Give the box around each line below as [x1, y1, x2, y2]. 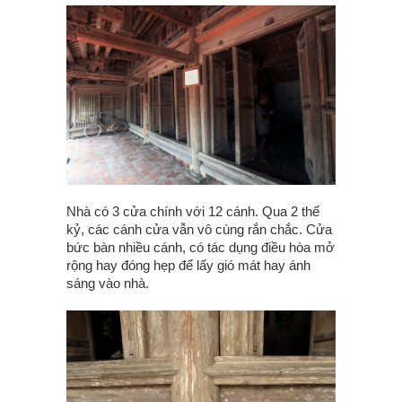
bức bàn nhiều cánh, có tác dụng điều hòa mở [66, 240, 335, 256]
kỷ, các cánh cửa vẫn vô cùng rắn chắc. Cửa [66, 222, 332, 238]
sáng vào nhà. [66, 275, 149, 292]
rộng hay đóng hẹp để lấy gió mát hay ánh [66, 258, 310, 274]
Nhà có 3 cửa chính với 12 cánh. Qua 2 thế [66, 204, 319, 220]
